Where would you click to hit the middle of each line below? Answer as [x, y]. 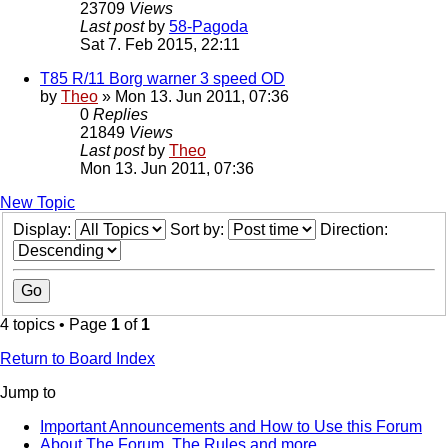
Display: [44, 230]
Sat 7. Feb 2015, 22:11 [160, 45]
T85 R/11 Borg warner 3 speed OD [162, 79]
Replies [120, 115]
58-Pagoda [208, 27]
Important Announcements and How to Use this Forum [231, 427]
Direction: [356, 230]
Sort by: [199, 230]
